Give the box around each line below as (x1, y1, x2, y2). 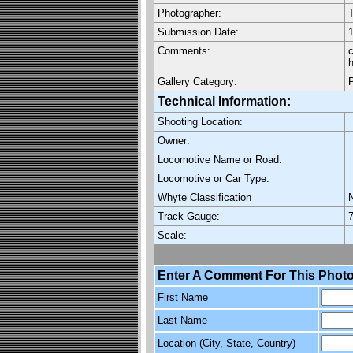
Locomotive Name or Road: (157, 154, 282, 165)
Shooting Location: (157, 116, 243, 128)
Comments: (157, 45, 210, 57)
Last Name (157, 314, 207, 326)
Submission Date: (157, 26, 239, 38)
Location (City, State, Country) (157, 337, 295, 349)
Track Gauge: (157, 210, 220, 222)
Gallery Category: (157, 76, 237, 87)
